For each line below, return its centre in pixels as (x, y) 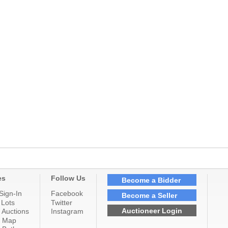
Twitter (62, 202)
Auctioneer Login (152, 210)
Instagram (67, 211)
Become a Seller (149, 195)
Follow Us (68, 178)
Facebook (67, 194)
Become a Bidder (151, 180)
